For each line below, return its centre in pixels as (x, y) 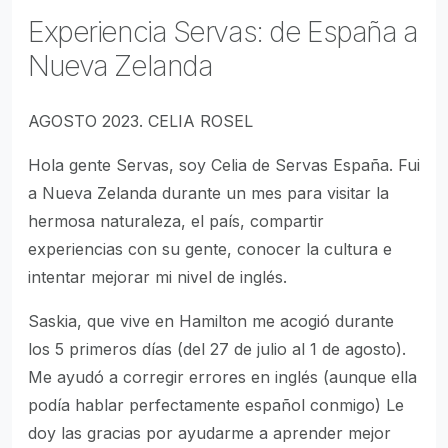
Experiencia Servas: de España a (223, 31)
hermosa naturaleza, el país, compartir (176, 221)
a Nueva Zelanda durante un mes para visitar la (208, 193)
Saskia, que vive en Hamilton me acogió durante (211, 321)
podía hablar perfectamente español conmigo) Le (216, 405)
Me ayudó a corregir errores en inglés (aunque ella (222, 377)
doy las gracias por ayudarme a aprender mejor (209, 433)
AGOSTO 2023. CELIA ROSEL (140, 121)
